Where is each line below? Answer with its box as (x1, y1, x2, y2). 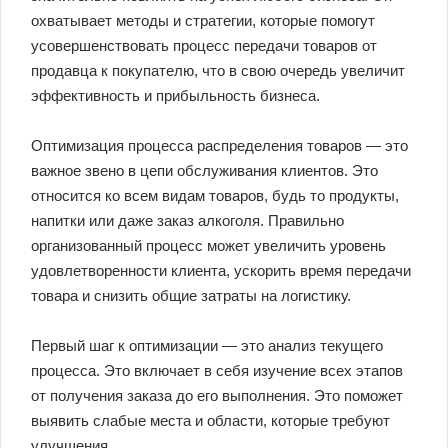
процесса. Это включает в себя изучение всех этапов (31, 362, 403, 380)
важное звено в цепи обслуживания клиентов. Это (31, 162, 378, 180)
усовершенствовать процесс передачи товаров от (31, 37, 377, 55)
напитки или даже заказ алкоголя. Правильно (31, 212, 344, 230)
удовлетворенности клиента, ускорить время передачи (31, 262, 411, 280)
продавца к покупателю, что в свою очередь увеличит (31, 62, 405, 80)
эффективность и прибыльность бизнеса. (31, 87, 320, 105)
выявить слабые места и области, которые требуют (31, 412, 390, 430)
